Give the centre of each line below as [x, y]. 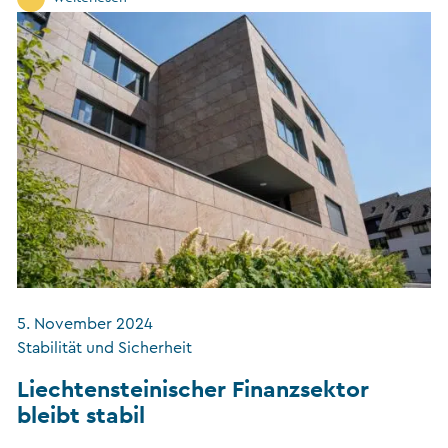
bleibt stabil [81, 415]
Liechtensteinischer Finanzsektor [193, 389]
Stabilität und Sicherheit [104, 348]
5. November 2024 [85, 324]
